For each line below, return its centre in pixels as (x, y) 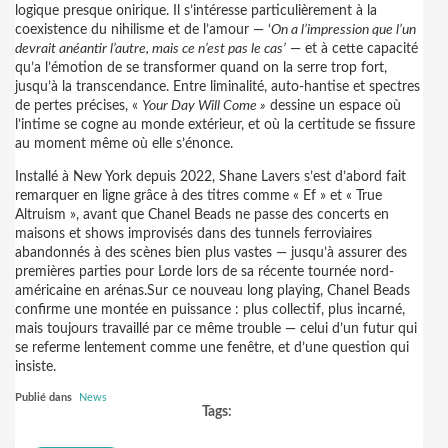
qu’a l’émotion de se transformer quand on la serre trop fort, (201, 68)
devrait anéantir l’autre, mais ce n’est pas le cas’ (150, 49)
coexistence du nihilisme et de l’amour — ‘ (143, 30)
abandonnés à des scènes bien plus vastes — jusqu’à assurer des (211, 253)
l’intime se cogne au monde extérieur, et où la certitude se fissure (215, 125)
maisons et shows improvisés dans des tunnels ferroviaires (193, 234)
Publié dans (43, 397)
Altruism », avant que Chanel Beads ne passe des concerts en (202, 215)
